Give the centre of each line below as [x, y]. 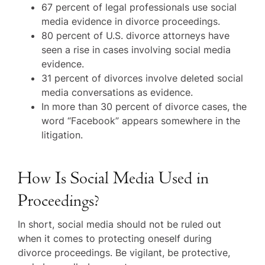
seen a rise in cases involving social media [136, 49]
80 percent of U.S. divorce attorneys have [136, 35]
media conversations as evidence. [117, 92]
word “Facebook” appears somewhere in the [141, 120]
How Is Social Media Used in [114, 178]
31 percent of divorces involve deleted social [143, 78]
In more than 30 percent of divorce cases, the [144, 106]
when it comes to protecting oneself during [115, 238]
